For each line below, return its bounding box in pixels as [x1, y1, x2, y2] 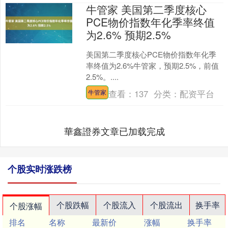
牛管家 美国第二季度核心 [86, 1, 207, 17]
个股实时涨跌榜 [8, 162, 72, 176]
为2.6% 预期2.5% [86, 26, 172, 42]
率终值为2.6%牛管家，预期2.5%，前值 [86, 60, 219, 71]
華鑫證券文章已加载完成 [64, 124, 165, 137]
